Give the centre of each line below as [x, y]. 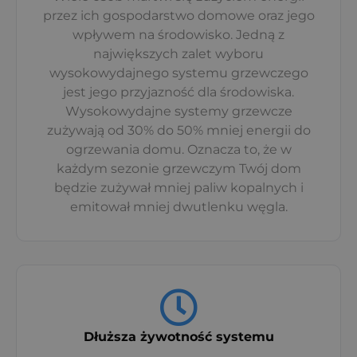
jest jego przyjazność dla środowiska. [178, 92]
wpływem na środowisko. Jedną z [178, 35]
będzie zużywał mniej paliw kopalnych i [178, 188]
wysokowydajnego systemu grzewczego [178, 73]
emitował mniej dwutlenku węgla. [178, 207]
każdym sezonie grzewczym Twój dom [178, 169]
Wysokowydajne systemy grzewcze [178, 112]
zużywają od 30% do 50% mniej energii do [178, 131]
